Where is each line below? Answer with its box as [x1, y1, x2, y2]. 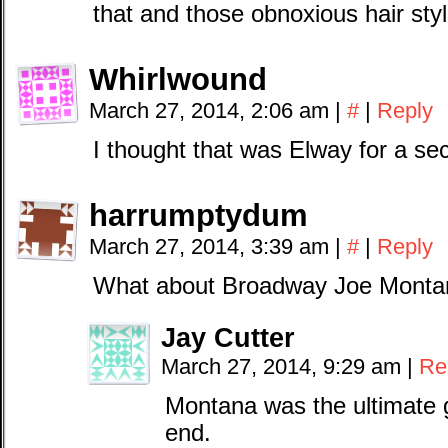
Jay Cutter [161, 322, 295, 353]
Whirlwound [89, 62, 267, 97]
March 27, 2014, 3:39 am [89, 234, 335, 259]
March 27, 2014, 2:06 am [89, 98, 335, 123]
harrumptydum [89, 198, 308, 233]
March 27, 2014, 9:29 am [161, 354, 407, 379]
